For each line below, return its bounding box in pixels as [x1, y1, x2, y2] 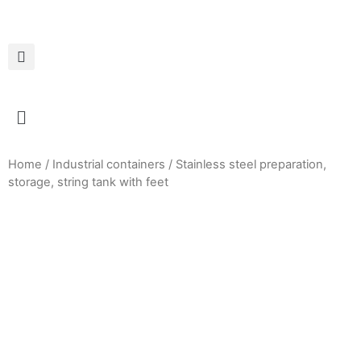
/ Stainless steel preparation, [165, 156, 326, 172]
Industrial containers [52, 156, 165, 172]
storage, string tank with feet [8, 174, 168, 189]
